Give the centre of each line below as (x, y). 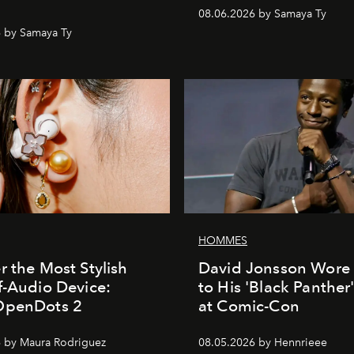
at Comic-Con (249, 305)
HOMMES (223, 240)
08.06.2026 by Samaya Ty (262, 13)
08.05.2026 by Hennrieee (263, 342)
